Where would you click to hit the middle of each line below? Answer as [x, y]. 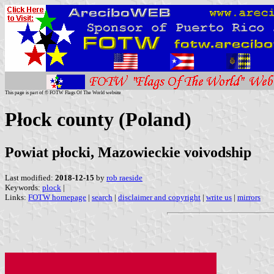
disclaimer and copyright [159, 197]
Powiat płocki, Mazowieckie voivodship [128, 152]
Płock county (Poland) [98, 120]
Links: [17, 197]
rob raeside [124, 177]
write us [219, 197]
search [102, 197]
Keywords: [24, 187]
